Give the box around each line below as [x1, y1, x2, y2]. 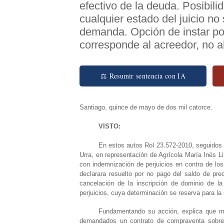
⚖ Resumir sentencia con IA [100, 70, 185, 80]
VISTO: [98, 122, 120, 130]
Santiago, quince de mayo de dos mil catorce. [79, 103, 212, 111]
